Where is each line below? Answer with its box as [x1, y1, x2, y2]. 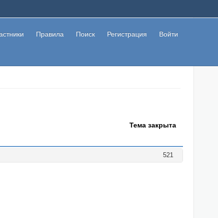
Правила [36, 30, 64, 38]
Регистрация [107, 30, 147, 38]
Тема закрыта [129, 121, 176, 129]
